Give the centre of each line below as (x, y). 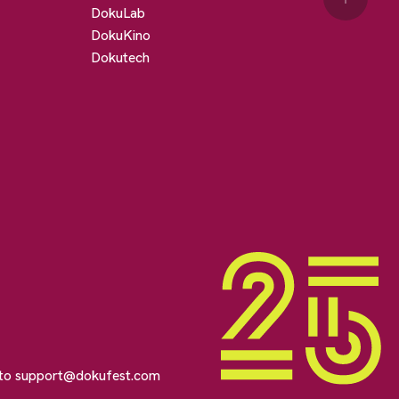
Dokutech (120, 58)
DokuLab (118, 13)
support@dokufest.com (88, 376)
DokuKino (120, 36)
